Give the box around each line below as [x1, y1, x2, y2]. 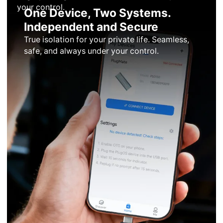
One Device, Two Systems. [23, 6, 171, 20]
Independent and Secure [23, 20, 158, 34]
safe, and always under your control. [23, 46, 159, 56]
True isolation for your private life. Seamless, [23, 35, 189, 45]
